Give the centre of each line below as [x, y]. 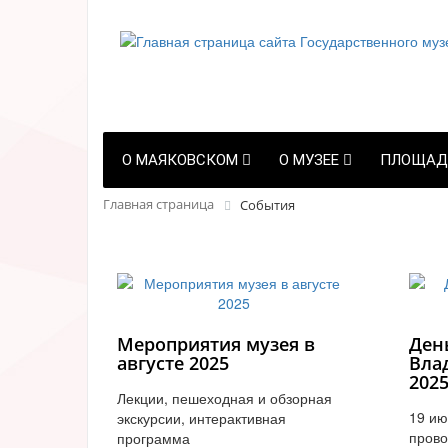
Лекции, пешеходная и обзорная [224, 397]
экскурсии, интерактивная [201, 417]
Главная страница [158, 204]
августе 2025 [173, 362]
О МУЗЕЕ [311, 160]
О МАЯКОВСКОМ [182, 160]
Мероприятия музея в [216, 343]
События [267, 205]
